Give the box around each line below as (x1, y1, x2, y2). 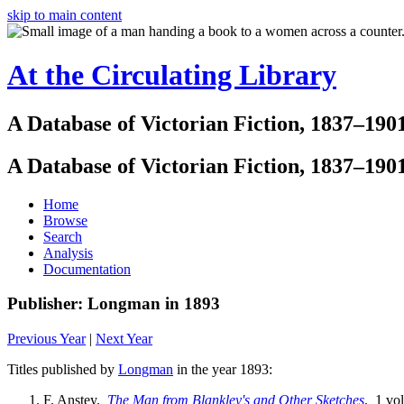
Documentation (43, 261, 131, 277)
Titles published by (7, 362, 118, 378)
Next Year (96, 331, 152, 347)
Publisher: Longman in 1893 (7, 294, 220, 314)
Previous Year (7, 331, 86, 347)
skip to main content (7, 7, 122, 23)
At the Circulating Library (7, 59, 336, 92)
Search (43, 228, 82, 244)
